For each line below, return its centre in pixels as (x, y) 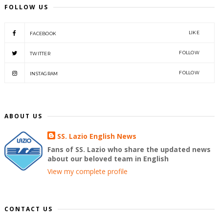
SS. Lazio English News (97, 136)
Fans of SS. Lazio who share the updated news (129, 150)
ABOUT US (23, 116)
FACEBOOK (43, 34)
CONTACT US (28, 209)
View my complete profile (88, 172)
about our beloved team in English (108, 159)
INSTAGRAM (44, 74)
